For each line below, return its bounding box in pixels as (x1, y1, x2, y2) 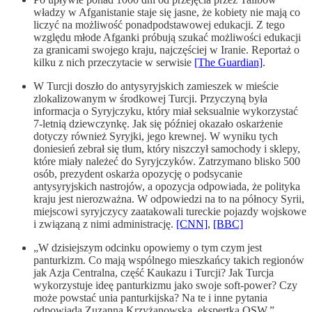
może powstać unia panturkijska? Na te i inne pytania (33, 291, 267, 304)
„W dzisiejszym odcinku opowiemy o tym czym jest (33, 241, 262, 253)
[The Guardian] (194, 56, 263, 68)
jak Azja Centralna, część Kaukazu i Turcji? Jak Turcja (33, 266, 274, 279)
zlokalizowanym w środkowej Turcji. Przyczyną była (33, 92, 267, 104)
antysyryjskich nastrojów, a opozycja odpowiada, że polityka (33, 180, 300, 192)
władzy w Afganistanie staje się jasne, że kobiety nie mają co (33, 6, 300, 18)
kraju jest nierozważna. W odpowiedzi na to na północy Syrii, (33, 192, 304, 205)
